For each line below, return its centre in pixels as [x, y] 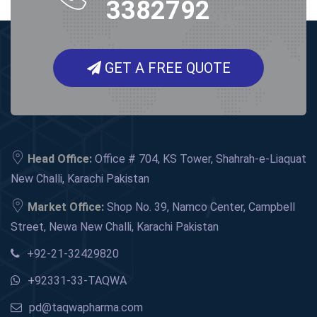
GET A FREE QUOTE [166, 68]
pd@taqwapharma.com [86, 307]
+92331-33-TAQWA [77, 281]
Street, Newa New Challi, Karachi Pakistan [115, 227]
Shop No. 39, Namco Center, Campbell [200, 207]
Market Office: [66, 207]
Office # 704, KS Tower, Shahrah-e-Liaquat [199, 159]
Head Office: [60, 159]
